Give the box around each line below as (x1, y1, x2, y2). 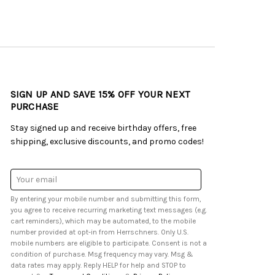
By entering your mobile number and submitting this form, (10, 195, 201, 204)
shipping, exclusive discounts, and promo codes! (10, 136, 204, 147)
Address (10, 184, 43, 195)
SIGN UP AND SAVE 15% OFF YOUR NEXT (10, 88, 190, 100)
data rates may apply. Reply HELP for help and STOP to (10, 261, 120, 270)
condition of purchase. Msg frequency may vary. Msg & (10, 250, 53, 259)
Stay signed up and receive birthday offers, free (10, 122, 196, 133)
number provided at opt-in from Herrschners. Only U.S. (10, 228, 177, 237)
